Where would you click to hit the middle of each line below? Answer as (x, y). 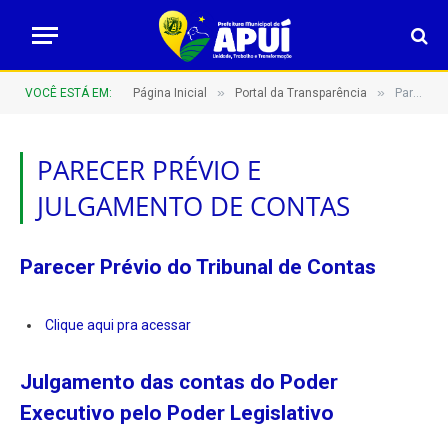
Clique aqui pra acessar (118, 324)
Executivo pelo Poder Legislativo (177, 413)
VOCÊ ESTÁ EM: (68, 93)
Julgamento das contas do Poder (179, 382)
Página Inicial (170, 93)
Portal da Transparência (301, 93)
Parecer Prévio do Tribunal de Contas (198, 267)
